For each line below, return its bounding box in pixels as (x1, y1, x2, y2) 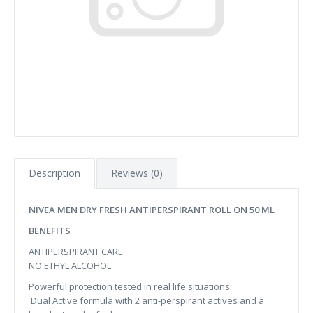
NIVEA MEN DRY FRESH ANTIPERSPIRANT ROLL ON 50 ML (29, 203, 275, 216)
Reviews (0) (111, 166, 163, 180)
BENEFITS (29, 224, 71, 237)
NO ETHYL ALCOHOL (29, 259, 111, 272)
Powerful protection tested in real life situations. (29, 280, 232, 293)
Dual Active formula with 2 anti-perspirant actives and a (29, 294, 264, 307)
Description (29, 166, 80, 180)
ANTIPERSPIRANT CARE (29, 245, 123, 258)
